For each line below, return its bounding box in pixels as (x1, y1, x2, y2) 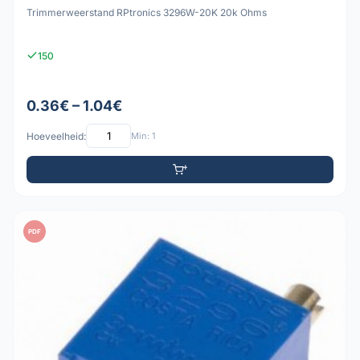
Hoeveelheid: (27, 129, 86, 142)
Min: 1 (131, 129, 155, 141)
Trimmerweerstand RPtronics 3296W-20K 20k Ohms (27, 6, 267, 18)
